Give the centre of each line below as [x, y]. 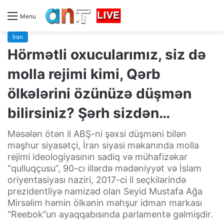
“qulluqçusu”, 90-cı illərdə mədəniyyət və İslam [104, 168]
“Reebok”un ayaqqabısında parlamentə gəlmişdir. [110, 214]
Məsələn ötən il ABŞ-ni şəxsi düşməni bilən [97, 133]
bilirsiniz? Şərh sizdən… [89, 113]
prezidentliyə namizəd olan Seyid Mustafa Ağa [105, 191]
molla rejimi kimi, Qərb [84, 74]
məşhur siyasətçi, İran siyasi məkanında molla [103, 145]
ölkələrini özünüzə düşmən [99, 93]
